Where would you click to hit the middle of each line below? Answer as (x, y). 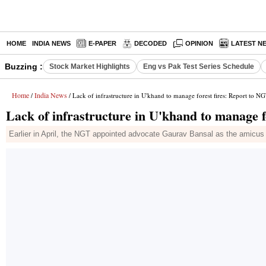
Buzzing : (24, 66)
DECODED (151, 43)
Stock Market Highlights (90, 66)
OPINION (199, 43)
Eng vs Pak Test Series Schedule (199, 66)
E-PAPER (102, 43)
